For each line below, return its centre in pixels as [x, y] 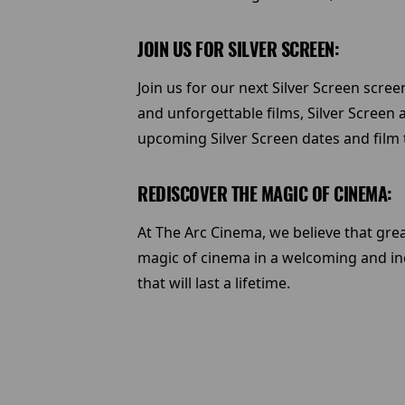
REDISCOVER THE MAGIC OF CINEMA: [265, 194]
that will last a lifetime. [214, 283]
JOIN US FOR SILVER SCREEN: [238, 49]
